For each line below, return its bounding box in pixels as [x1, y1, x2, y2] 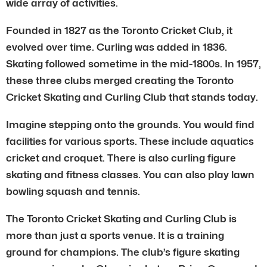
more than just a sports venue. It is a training [6, 229, 224, 241]
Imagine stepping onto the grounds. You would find [6, 118, 254, 131]
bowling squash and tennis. [6, 185, 140, 197]
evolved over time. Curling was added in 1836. [6, 41, 227, 53]
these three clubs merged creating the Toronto [6, 74, 234, 86]
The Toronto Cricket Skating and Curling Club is [6, 212, 237, 225]
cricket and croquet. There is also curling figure [6, 151, 236, 164]
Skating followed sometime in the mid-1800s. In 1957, [6, 57, 261, 70]
